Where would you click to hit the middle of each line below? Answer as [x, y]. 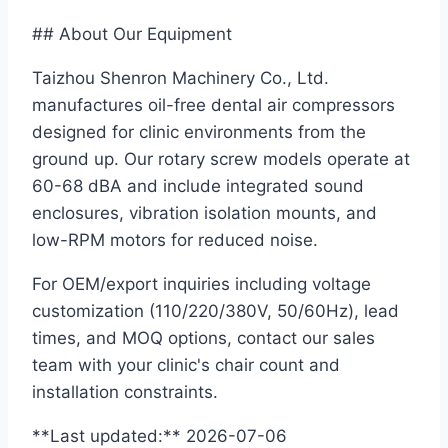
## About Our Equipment [132, 34]
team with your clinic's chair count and [186, 365]
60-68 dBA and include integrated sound [198, 186]
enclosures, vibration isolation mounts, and [204, 213]
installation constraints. [125, 392]
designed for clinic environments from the [199, 132]
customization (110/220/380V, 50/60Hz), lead [215, 311]
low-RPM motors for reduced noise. [175, 240]
